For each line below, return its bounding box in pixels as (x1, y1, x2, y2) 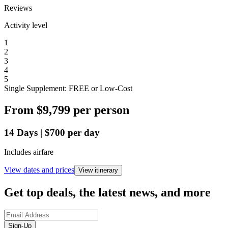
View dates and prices (4, 165, 74, 175)
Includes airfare (4, 148, 53, 157)
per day (68, 127, 100, 138)
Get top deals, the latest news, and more (4, 186, 211, 199)
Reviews (4, 3, 32, 12)
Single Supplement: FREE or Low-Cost (4, 83, 132, 93)
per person (73, 103, 129, 117)
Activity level (4, 20, 47, 30)
